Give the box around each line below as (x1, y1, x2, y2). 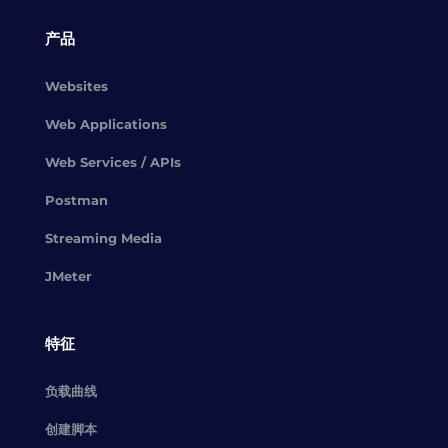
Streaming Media (44, 230, 162, 246)
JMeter (44, 268, 92, 284)
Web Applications (44, 116, 167, 132)
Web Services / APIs (44, 154, 181, 170)
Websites (44, 78, 108, 94)
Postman (44, 192, 108, 208)
